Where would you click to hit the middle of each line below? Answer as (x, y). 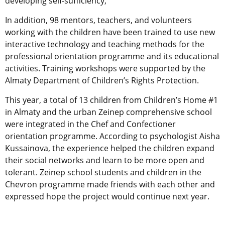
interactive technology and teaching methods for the (105, 44)
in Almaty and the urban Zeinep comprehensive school (108, 112)
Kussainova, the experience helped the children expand (110, 148)
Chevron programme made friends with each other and (110, 185)
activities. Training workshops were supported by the (105, 69)
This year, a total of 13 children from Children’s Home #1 (111, 100)
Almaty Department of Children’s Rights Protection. (102, 81)
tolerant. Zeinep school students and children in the (103, 173)
